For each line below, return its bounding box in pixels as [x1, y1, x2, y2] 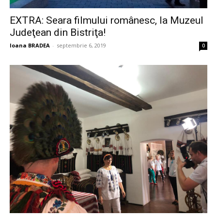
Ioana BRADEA [10, 41, 50, 49]
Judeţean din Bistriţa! [10, 26, 106, 38]
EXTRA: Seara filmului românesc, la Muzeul [10, 14, 203, 26]
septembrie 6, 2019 [57, 41, 106, 49]
